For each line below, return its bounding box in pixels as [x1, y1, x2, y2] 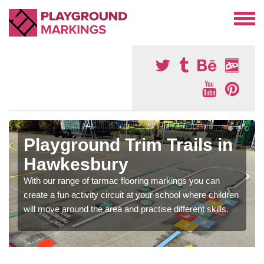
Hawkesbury [24, 154, 128, 174]
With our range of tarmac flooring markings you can [24, 176, 220, 186]
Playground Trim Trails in [24, 135, 233, 154]
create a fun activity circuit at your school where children [24, 190, 239, 200]
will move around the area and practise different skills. [24, 204, 229, 214]
